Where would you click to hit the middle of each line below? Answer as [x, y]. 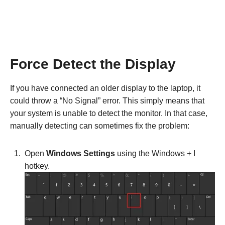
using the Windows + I [155, 154]
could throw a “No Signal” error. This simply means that [107, 101]
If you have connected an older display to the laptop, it [105, 88]
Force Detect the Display [93, 64]
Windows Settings [81, 154]
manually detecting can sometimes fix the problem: [100, 126]
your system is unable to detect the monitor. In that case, [109, 114]
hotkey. [37, 166]
